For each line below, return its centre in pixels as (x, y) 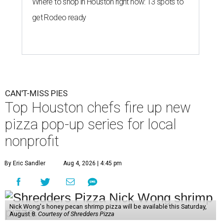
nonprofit (32, 141)
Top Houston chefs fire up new (98, 108)
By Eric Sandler (25, 164)
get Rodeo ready (59, 18)
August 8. (23, 214)
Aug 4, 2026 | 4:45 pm (92, 164)
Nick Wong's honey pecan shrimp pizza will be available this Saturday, (108, 207)
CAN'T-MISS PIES (36, 93)
